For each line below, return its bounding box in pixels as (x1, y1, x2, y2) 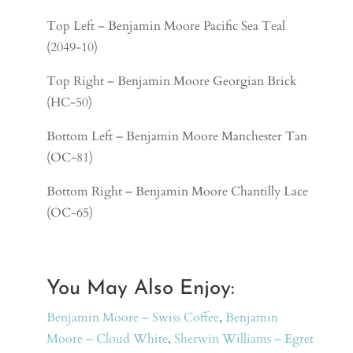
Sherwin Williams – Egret (174, 329, 314, 347)
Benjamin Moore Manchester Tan (126, 127, 308, 145)
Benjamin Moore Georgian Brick (117, 72, 298, 90)
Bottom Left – (46, 127, 127, 145)
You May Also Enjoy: (46, 277, 236, 299)
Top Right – (46, 72, 118, 90)
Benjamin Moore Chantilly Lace (136, 182, 309, 200)
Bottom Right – (46, 182, 136, 200)
